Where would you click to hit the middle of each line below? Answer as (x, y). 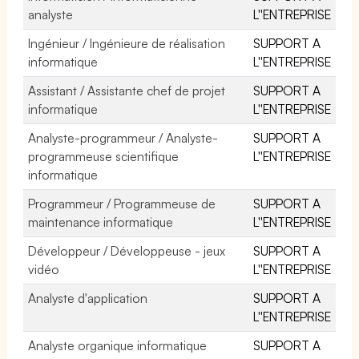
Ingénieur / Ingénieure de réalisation (127, 43)
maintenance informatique (101, 222)
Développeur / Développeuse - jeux (127, 250)
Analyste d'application (88, 298)
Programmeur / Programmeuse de (122, 203)
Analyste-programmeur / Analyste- (123, 137)
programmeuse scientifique (104, 156)
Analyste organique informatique (118, 345)
